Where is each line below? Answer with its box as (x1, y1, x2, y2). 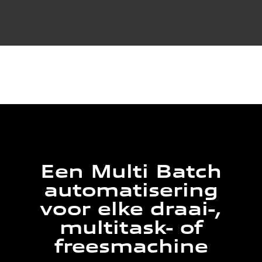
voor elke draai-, (40, 198, 222, 220)
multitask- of (59, 217, 203, 239)
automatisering (44, 180, 218, 201)
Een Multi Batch (40, 161, 222, 182)
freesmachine (54, 236, 208, 257)
